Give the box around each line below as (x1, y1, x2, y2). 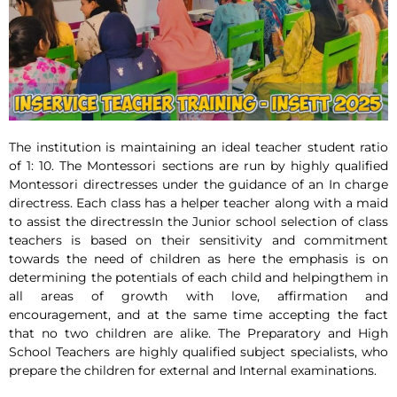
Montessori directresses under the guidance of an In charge (9, 176, 388, 193)
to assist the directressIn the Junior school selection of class (9, 214, 388, 230)
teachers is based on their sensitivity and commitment (9, 232, 388, 249)
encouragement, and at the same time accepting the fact (9, 307, 388, 323)
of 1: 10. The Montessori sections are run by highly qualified (9, 158, 388, 175)
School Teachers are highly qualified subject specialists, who (9, 344, 388, 361)
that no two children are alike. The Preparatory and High (9, 325, 388, 342)
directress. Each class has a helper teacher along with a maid (9, 195, 388, 212)
